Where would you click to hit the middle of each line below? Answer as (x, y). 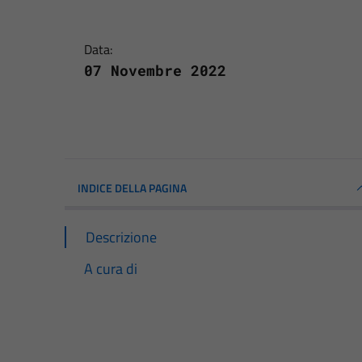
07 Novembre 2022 (155, 70)
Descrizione (121, 237)
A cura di (111, 268)
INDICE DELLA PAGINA (132, 187)
